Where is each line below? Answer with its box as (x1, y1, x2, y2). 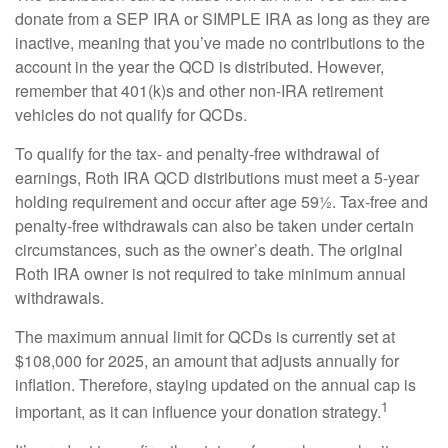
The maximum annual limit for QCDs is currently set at (15, 325, 395, 349)
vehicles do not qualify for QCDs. (15, 103, 247, 127)
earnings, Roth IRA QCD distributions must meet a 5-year (15, 166, 419, 190)
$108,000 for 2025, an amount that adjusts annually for (15, 349, 399, 373)
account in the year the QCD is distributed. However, (15, 55, 384, 79)
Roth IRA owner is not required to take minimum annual (15, 262, 406, 286)
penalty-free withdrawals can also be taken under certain (15, 214, 414, 238)
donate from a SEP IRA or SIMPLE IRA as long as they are (15, 7, 430, 31)
